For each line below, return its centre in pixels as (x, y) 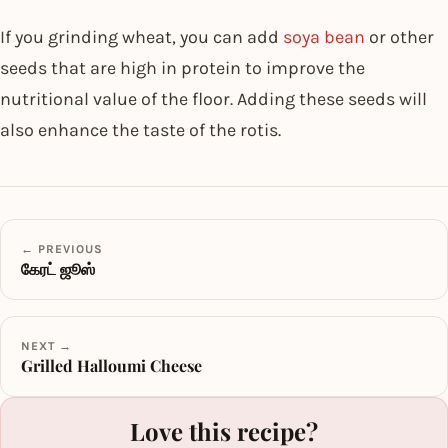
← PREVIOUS (62, 248)
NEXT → (46, 345)
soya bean (324, 36)
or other (399, 36)
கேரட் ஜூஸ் (58, 268)
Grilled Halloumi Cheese (111, 365)
